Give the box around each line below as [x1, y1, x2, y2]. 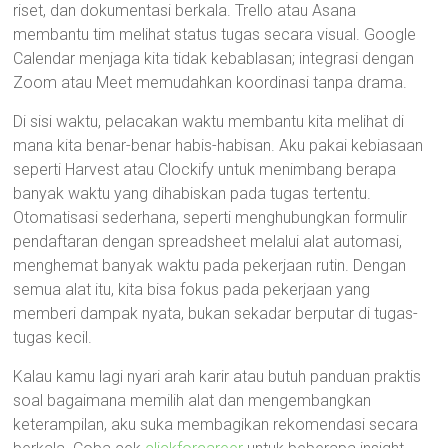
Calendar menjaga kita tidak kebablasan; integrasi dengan [13, 49, 415, 68]
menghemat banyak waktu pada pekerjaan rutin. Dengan [13, 256, 407, 275]
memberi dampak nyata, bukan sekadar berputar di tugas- [13, 304, 419, 323]
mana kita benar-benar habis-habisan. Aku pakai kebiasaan [13, 136, 424, 155]
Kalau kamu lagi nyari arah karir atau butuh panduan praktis [13, 367, 422, 386]
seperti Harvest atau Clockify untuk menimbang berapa [13, 160, 397, 179]
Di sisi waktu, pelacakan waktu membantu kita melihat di [13, 112, 405, 131]
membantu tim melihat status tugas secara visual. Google [13, 25, 417, 44]
